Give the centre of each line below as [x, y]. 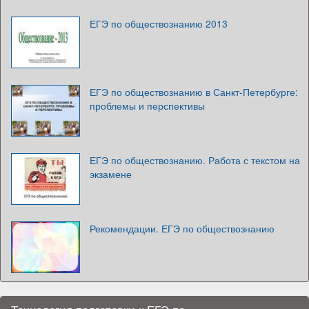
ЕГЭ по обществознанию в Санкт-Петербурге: [194, 91]
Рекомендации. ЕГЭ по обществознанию [182, 228]
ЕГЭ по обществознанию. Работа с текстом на [195, 160]
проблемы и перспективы [147, 105]
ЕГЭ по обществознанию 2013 [159, 23]
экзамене [111, 173]
